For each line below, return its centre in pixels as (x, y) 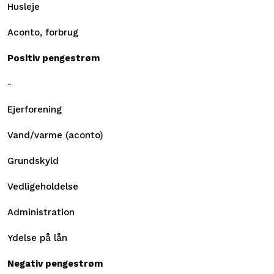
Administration (41, 212)
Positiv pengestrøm (54, 58)
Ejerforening (35, 109)
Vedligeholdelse (43, 186)
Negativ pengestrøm (55, 263)
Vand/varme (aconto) (55, 135)
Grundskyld (33, 161)
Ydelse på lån (37, 238)
